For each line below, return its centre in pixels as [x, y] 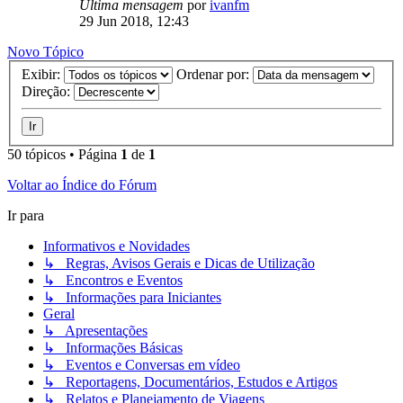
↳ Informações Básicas [113, 348]
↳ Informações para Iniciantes [132, 298]
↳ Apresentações [95, 331]
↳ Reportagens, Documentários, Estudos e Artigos [190, 382]
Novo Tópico [45, 51]
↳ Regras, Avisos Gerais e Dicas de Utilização [179, 264]
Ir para [26, 216]
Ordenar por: [215, 75]
